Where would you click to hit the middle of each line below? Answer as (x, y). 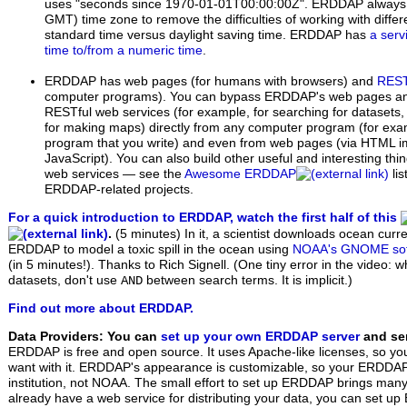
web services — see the (114, 174)
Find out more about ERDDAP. (101, 309)
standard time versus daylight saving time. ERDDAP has (207, 35)
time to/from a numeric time (124, 51)
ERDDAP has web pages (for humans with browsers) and (211, 82)
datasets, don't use (65, 280)
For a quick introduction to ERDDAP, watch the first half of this (204, 217)
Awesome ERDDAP (240, 174)
